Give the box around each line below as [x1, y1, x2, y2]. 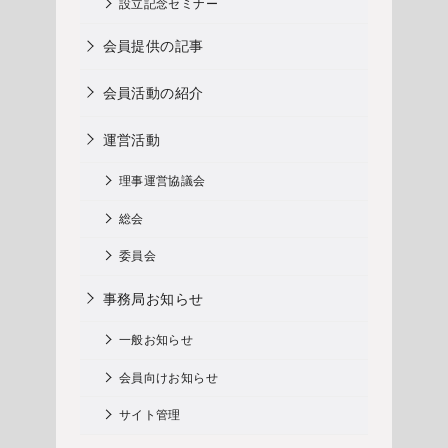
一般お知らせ [118, 334, 194, 348]
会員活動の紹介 [102, 85, 204, 102]
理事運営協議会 [118, 175, 206, 189]
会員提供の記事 [102, 38, 204, 55]
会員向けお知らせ [118, 371, 219, 385]
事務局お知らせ [102, 290, 204, 307]
